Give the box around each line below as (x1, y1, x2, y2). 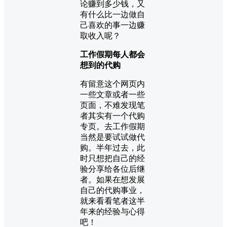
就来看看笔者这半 (80, 197, 145, 206)
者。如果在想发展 (80, 175, 145, 184)
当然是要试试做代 (80, 133, 145, 142)
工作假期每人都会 (80, 50, 145, 59)
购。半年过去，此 (80, 143, 145, 153)
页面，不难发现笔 (80, 101, 145, 110)
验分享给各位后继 (80, 165, 145, 174)
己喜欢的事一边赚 (80, 21, 145, 30)
